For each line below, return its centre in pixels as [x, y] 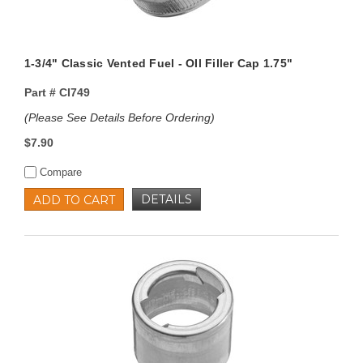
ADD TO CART [74, 201]
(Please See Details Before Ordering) [119, 118]
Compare [59, 173]
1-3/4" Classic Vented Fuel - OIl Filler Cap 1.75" [158, 64]
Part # [40, 93]
